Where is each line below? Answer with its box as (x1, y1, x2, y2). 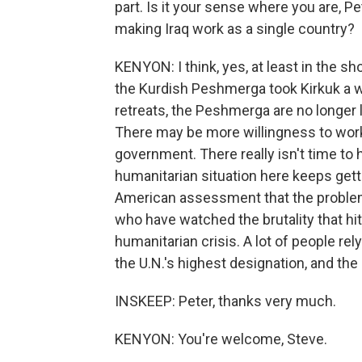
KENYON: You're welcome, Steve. (115, 330, 327, 347)
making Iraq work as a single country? (115, 20, 355, 37)
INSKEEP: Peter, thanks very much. (115, 293, 336, 309)
